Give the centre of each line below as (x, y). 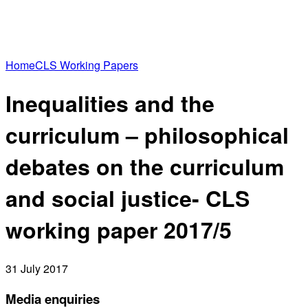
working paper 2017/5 (119, 230)
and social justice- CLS (128, 198)
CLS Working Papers (87, 65)
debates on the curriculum (145, 167)
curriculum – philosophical (147, 135)
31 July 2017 (37, 268)
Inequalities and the (110, 103)
